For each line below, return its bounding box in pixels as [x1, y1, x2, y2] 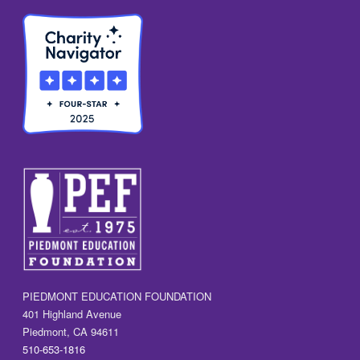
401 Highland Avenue [22, 306, 122, 322]
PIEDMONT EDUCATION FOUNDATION [22, 288, 212, 305]
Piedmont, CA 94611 [22, 324, 120, 340]
